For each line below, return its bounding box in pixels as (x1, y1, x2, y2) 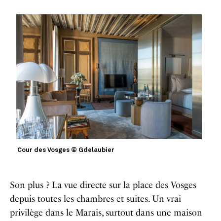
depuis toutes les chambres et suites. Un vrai (10, 193, 181, 204)
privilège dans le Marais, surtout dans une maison (10, 207, 202, 218)
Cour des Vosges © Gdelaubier (17, 147, 115, 153)
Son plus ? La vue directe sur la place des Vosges (10, 179, 196, 190)
